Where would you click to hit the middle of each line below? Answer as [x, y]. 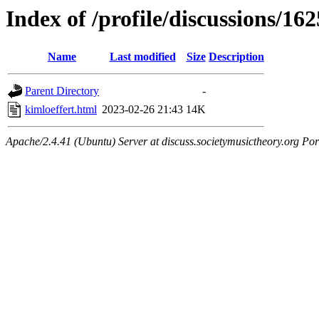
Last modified [142, 57]
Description [236, 57]
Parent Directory [62, 91]
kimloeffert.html [61, 110]
